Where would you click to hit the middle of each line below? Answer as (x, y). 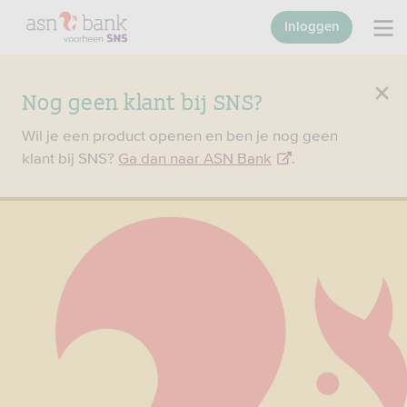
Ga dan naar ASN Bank (195, 158)
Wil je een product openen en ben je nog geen (180, 135)
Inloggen (312, 27)
